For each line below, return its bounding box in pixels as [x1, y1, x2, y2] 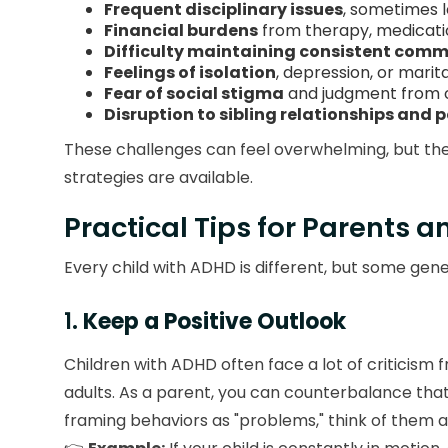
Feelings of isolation [104, 61, 276, 85]
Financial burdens [104, 19, 258, 43]
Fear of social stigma [104, 82, 284, 106]
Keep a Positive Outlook [83, 306, 346, 338]
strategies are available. [64, 166, 253, 190]
